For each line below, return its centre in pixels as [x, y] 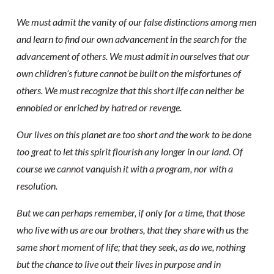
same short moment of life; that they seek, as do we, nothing [131, 247]
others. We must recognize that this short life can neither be [130, 90]
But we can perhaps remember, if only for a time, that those [130, 213]
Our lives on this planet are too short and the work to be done [134, 134]
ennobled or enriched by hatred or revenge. [99, 107]
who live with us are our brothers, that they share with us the [132, 230]
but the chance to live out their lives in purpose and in [118, 264]
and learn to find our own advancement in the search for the [131, 39]
